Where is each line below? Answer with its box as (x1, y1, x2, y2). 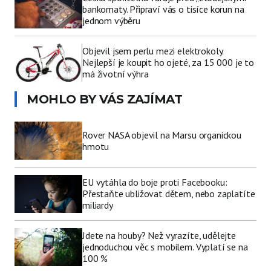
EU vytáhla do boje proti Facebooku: (82, 176, 227, 189)
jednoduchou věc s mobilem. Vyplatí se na (82, 241, 248, 253)
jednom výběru (82, 15, 140, 27)
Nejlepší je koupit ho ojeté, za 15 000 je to (82, 56, 254, 69)
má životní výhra (82, 68, 149, 80)
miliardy (82, 199, 113, 212)
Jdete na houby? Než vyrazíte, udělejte (82, 229, 236, 242)
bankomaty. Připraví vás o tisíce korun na (82, 3, 244, 16)
